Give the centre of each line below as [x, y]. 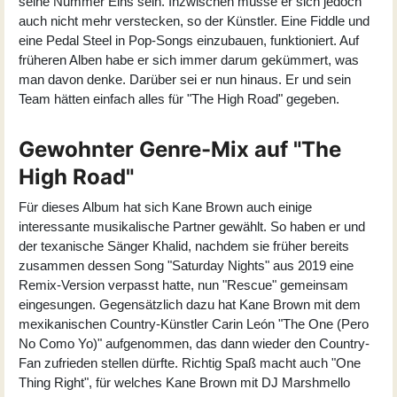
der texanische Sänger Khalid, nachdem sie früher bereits [184, 245]
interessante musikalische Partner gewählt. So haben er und [192, 226]
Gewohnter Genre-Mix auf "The [180, 149]
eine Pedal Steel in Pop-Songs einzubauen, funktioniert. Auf [189, 40]
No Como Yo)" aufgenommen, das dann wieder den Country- [194, 343]
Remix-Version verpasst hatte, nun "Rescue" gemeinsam [183, 284]
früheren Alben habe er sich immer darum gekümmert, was [189, 59]
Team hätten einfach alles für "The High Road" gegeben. [179, 98]
